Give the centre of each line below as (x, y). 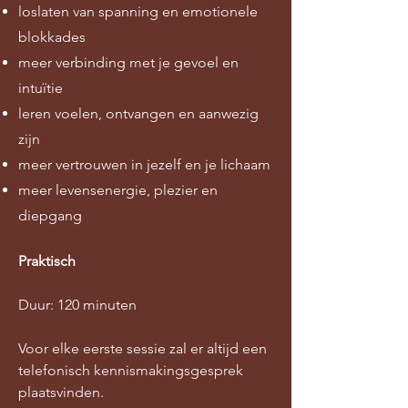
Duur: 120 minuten (77, 305)
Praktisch (47, 261)
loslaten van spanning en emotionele (138, 11)
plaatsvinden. (63, 392)
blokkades (52, 37)
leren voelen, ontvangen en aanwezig (138, 113)
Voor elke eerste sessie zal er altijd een (143, 348)
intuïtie (41, 88)
